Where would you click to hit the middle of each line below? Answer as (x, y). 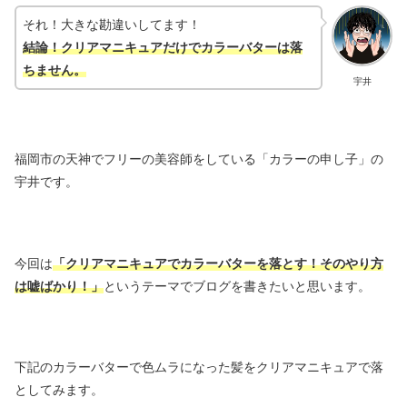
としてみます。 (59, 389)
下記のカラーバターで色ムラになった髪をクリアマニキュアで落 (199, 367)
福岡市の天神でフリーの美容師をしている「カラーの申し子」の (199, 159)
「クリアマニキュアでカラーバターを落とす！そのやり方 (218, 263)
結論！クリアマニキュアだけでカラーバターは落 (163, 48)
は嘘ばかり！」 (59, 286)
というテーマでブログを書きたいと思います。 (237, 286)
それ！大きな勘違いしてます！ (112, 25)
